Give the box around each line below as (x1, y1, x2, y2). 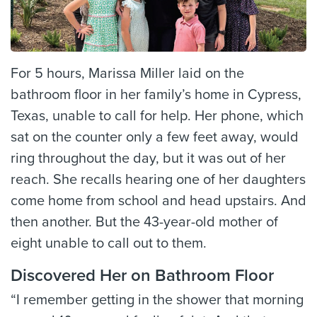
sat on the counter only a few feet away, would (11, 129, 299, 146)
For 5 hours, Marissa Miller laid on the (11, 65, 244, 83)
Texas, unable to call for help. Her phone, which (11, 108, 304, 125)
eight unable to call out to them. (11, 235, 207, 253)
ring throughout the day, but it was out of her (11, 150, 286, 168)
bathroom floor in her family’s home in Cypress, (11, 86, 301, 104)
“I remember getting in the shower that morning (11, 292, 304, 309)
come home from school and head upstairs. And (11, 192, 306, 210)
